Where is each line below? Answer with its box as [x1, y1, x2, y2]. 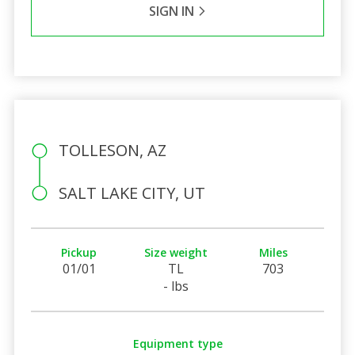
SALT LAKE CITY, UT [58, 181, 205, 204]
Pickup [61, 244, 97, 260]
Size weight [144, 244, 208, 260]
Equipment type [132, 335, 223, 351]
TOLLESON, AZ [58, 139, 166, 161]
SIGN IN [148, 2, 197, 20]
